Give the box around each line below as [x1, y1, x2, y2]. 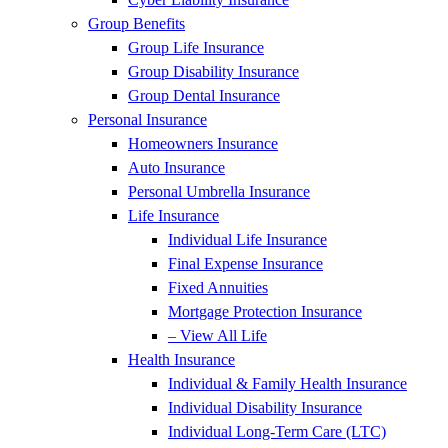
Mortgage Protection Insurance [168, 303, 362, 320]
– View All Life [168, 327, 267, 344]
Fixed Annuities [168, 279, 268, 296]
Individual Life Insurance [168, 231, 327, 248]
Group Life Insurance [128, 39, 264, 56]
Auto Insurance [128, 159, 225, 176]
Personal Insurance [88, 111, 207, 128]
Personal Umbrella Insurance [128, 183, 310, 200]
